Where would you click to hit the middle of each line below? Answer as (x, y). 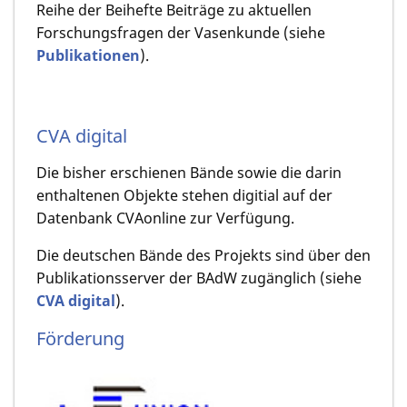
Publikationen (88, 55)
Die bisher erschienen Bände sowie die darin (189, 172)
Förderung (80, 339)
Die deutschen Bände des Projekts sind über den (203, 255)
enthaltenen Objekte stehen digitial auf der (184, 195)
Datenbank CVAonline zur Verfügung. (165, 218)
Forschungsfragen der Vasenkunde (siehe (181, 32)
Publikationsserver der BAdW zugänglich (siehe (199, 278)
